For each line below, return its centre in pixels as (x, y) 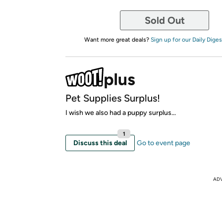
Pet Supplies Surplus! (113, 98)
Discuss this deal (100, 143)
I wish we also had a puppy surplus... (121, 112)
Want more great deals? (117, 39)
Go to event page (164, 143)
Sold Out (165, 20)
